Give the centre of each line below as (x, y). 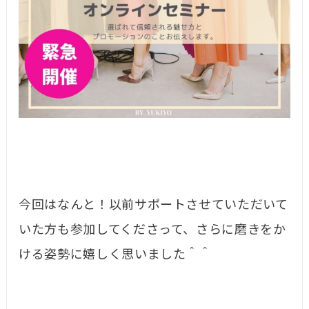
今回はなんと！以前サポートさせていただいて (153, 205)
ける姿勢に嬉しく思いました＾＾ (115, 255)
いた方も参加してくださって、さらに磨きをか (152, 230)
